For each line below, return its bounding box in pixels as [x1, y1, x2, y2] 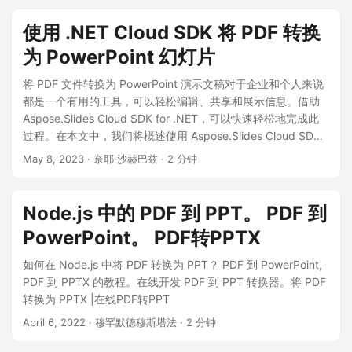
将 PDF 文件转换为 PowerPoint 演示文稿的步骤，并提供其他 [23, 146, 324, 159]
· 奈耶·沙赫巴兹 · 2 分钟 [84, 152, 197, 165]
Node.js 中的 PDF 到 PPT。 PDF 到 [23, 202, 327, 225]
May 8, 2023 [23, 152, 84, 165]
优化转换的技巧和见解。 [23, 163, 144, 177]
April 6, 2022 [23, 316, 86, 328]
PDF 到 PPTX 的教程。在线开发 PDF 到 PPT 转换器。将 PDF [23, 275, 326, 288]
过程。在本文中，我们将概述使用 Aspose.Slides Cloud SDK [23, 129, 321, 142]
